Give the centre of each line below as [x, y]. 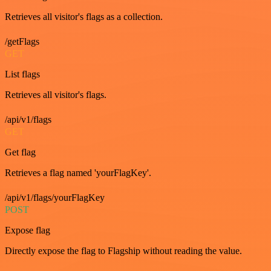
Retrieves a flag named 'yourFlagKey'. [78, 173]
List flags [22, 74]
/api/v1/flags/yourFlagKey [55, 198]
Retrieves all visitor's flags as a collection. [84, 17]
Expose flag [28, 230]
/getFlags [22, 41]
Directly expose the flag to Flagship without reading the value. [123, 251]
